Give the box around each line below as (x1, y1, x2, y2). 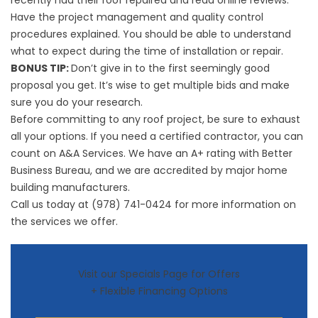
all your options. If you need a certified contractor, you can (11, 129, 303, 143)
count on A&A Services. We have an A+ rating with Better (11, 146, 292, 160)
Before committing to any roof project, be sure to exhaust (11, 112, 300, 126)
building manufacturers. (11, 180, 130, 194)
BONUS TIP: (11, 61, 71, 75)
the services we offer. (11, 214, 118, 229)
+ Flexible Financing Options (90, 284, 228, 298)
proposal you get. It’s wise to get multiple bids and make (11, 78, 290, 92)
